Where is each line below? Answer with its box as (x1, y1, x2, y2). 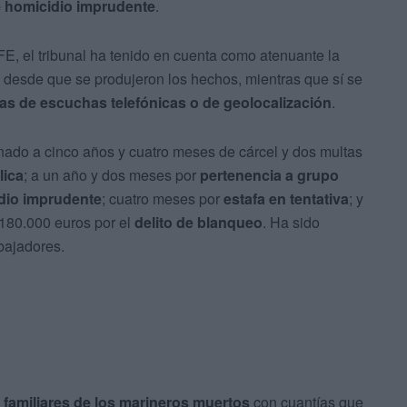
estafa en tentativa (223, 188, 349, 210)
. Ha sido (263, 212, 320, 233)
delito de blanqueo (134, 212, 263, 233)
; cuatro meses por (102, 188, 223, 210)
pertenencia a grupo (200, 164, 339, 186)
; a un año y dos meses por (24, 164, 200, 186)
